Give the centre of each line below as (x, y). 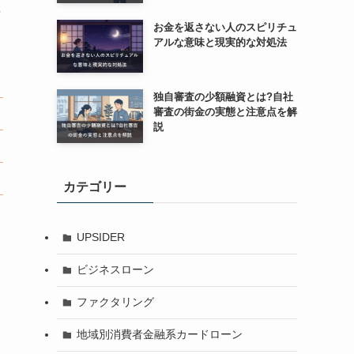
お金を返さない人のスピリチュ (225, 27)
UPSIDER (100, 237)
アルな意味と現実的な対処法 (220, 42)
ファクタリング (115, 302)
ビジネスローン (115, 270)
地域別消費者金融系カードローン (159, 335)
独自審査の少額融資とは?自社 (223, 97)
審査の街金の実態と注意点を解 (225, 112)
